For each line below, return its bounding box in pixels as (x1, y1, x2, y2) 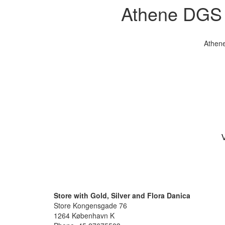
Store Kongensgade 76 (54, 200, 127, 210)
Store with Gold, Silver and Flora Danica (54, 190, 190, 200)
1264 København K (54, 210, 115, 220)
